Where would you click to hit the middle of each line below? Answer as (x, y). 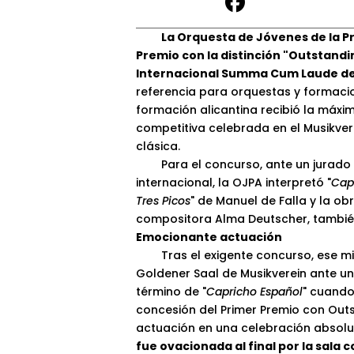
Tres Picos (163, 201)
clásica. (158, 147)
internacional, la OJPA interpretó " (233, 183)
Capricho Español (254, 292)
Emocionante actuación (209, 237)
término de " (171, 292)
